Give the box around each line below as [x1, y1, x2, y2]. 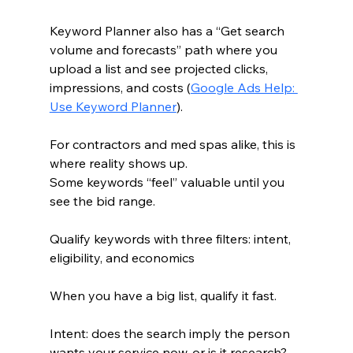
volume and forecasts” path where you [49, 41, 281, 58]
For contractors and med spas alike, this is [49, 136, 299, 152]
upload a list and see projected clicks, [49, 60, 271, 76]
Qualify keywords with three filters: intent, [49, 230, 294, 247]
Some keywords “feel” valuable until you [49, 173, 288, 190]
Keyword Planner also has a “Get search [49, 22, 288, 39]
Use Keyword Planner [49, 98, 176, 114]
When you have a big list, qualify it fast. [49, 287, 277, 303]
